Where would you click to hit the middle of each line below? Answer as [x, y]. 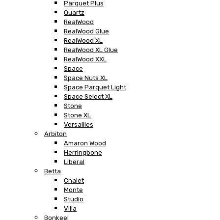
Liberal [74, 162]
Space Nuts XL [86, 78]
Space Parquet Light [95, 87]
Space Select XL [88, 96]
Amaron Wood [85, 143]
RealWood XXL [85, 59]
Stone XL [77, 115]
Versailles [79, 124]
